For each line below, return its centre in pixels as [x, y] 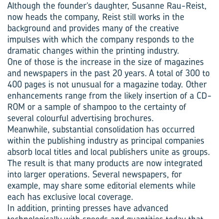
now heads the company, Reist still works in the [96, 17]
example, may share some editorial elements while [101, 186]
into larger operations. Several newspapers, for [95, 174]
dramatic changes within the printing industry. [93, 51]
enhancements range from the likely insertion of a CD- [109, 96]
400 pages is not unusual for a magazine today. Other [107, 84]
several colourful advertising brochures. [81, 118]
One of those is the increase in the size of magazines [106, 62]
